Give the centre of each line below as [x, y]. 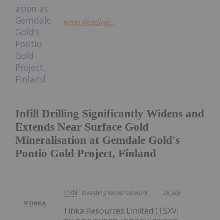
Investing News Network [115, 193]
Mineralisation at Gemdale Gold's [97, 140]
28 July [172, 193]
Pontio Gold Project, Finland [86, 154]
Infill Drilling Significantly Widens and [110, 114]
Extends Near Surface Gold [82, 127]
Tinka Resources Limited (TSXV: [121, 211]
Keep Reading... [89, 22]
